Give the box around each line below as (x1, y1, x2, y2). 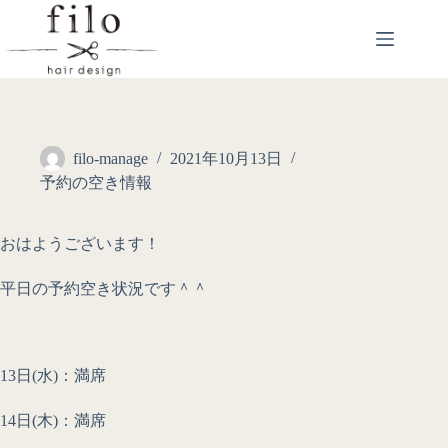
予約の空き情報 (40, 174, 152, 191)
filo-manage (73, 150, 148, 168)
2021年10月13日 (170, 150, 282, 168)
